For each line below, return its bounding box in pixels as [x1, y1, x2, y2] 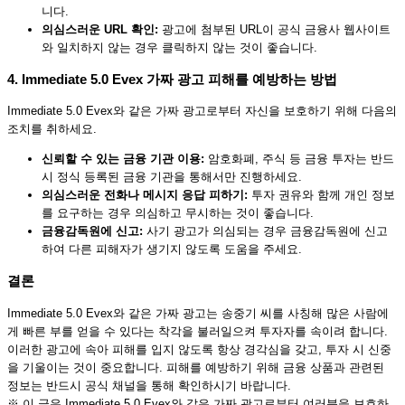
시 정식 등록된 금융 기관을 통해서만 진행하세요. [42, 170, 302, 184]
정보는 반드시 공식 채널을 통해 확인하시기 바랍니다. [7, 378, 291, 392]
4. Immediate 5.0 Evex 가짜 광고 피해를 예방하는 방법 [7, 71, 337, 87]
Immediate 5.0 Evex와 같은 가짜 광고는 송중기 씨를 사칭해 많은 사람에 [7, 306, 389, 320]
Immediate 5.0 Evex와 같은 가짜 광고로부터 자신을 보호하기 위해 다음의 [7, 104, 397, 118]
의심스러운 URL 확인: [42, 22, 158, 36]
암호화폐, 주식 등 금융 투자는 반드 [204, 152, 394, 166]
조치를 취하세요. [7, 122, 97, 137]
